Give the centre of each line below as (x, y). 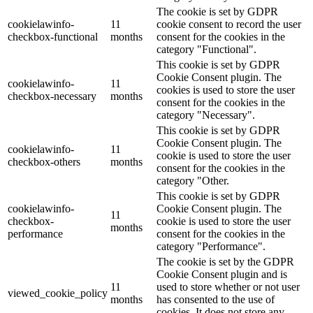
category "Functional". (206, 49)
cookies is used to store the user (226, 89)
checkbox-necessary (52, 96)
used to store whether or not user (228, 286)
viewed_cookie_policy (58, 293)
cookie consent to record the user (229, 24)
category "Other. (193, 180)
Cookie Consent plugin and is (222, 274)
